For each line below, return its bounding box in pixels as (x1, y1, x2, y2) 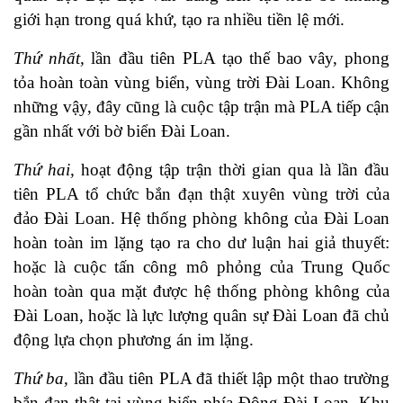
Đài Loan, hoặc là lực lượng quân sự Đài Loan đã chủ (13, 306, 390, 326)
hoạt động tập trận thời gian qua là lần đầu (75, 160, 390, 180)
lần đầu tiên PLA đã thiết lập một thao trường (68, 369, 390, 389)
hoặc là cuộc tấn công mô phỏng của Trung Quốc (13, 257, 390, 277)
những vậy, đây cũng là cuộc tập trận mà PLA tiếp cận (13, 97, 390, 117)
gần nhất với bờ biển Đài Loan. (13, 121, 230, 141)
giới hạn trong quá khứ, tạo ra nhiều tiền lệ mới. (13, 10, 345, 30)
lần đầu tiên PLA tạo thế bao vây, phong (84, 49, 390, 68)
